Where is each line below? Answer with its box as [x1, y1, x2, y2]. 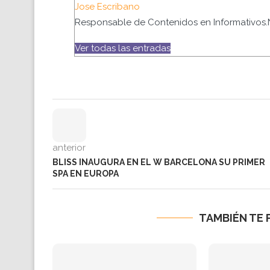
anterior [52, 142, 86, 154]
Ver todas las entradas [75, 43, 171, 54]
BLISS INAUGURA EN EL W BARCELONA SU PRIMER [52, 157, 265, 168]
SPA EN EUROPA [52, 169, 119, 179]
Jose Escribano [75, 1, 140, 13]
